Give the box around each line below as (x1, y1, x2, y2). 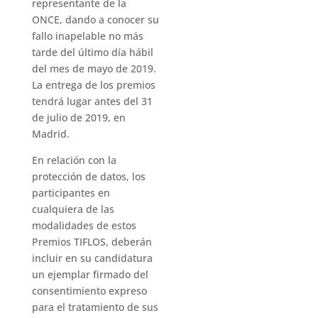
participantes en (31, 186, 110, 199)
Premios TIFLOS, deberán (31, 235, 152, 248)
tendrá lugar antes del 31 (31, 94, 153, 108)
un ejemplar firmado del (31, 268, 148, 281)
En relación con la (31, 153, 116, 167)
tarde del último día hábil (31, 45, 153, 59)
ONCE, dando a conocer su (31, 13, 159, 26)
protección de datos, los (31, 170, 146, 183)
